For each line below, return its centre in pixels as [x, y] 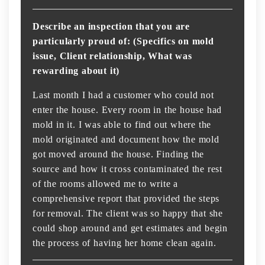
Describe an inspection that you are [112, 27]
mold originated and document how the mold [126, 140]
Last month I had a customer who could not [123, 95]
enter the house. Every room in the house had [127, 110]
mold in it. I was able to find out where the [122, 125]
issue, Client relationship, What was [112, 56]
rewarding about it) [76, 71]
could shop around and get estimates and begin [130, 228]
